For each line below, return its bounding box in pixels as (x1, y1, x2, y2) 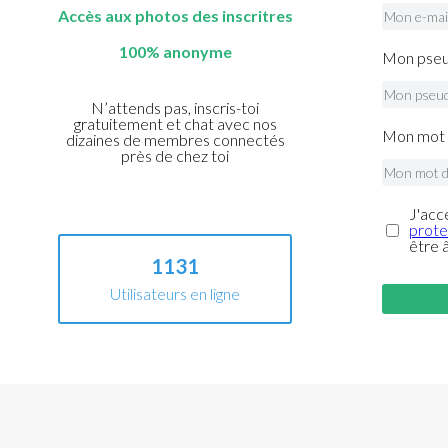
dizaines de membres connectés (65, 130, 285, 149)
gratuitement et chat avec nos (73, 114, 277, 133)
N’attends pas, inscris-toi (91, 98, 260, 117)
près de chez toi (121, 146, 230, 165)
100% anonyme (118, 42, 232, 61)
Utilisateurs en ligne (110, 284, 241, 303)
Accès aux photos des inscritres (57, 6, 293, 25)
